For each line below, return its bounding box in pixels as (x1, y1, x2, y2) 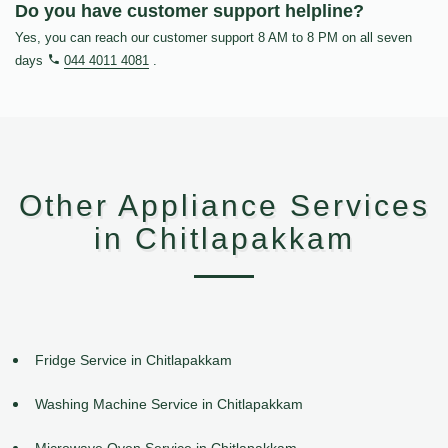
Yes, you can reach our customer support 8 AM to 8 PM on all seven (15, 30, 412, 46)
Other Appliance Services (18, 189, 430, 223)
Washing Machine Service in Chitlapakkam (35, 395, 303, 412)
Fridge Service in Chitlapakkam (35, 352, 232, 369)
